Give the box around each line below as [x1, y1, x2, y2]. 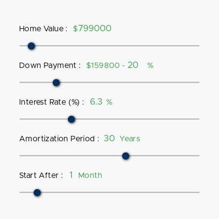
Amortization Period [19, 135, 95, 143]
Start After [19, 172, 59, 179]
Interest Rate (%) [19, 98, 80, 106]
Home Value [19, 25, 64, 33]
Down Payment [19, 62, 77, 69]
